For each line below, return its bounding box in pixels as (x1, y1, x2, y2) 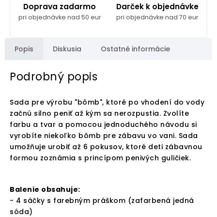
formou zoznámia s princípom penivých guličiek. (10, 153, 191, 163)
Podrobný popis (10, 69, 97, 85)
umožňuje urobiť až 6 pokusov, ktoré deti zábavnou (10, 142, 202, 152)
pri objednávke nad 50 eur (18, 13, 101, 21)
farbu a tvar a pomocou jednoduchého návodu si (10, 120, 197, 130)
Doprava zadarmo (23, 1, 96, 12)
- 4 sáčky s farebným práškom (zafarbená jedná (10, 196, 194, 206)
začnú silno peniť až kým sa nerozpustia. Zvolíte (10, 108, 189, 119)
